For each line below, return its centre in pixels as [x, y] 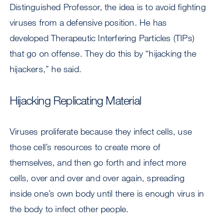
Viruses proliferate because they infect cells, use [101, 131]
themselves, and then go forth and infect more [98, 162]
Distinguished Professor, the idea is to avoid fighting [108, 7]
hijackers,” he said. [46, 69]
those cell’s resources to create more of [85, 147]
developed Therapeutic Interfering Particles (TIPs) [102, 38]
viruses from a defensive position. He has [88, 22]
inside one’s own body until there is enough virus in [107, 193]
